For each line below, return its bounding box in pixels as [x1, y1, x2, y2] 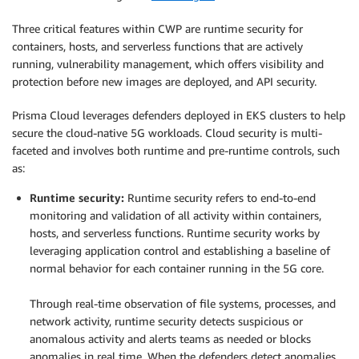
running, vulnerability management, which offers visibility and [12, 57, 324, 71]
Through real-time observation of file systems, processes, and [30, 296, 336, 311]
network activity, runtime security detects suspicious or [30, 314, 303, 329]
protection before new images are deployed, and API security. [12, 75, 317, 89]
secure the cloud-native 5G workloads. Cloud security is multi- [12, 126, 322, 140]
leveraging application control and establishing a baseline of [30, 244, 330, 258]
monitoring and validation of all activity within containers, [30, 208, 321, 223]
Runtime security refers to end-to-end [124, 191, 316, 205]
